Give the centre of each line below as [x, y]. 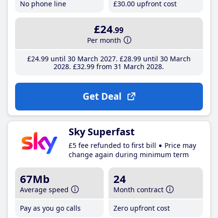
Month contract [139, 189]
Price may [180, 145]
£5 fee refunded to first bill [112, 145]
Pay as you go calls [50, 208]
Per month [104, 40]
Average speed [44, 189]
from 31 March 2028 [128, 66]
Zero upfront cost [142, 208]
